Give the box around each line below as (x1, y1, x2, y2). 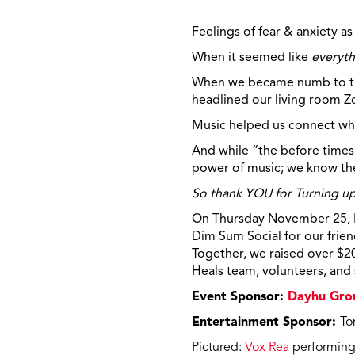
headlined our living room (192, 94, 344, 108)
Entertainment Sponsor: (192, 316, 340, 330)
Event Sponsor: (192, 291, 288, 304)
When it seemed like (192, 52, 311, 65)
